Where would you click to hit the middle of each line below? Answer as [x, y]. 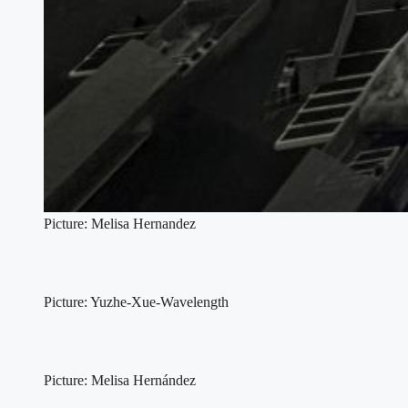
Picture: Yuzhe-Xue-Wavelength [136, 302]
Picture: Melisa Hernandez [120, 224]
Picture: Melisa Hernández [120, 381]
